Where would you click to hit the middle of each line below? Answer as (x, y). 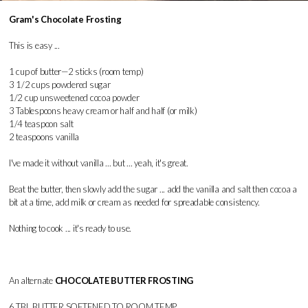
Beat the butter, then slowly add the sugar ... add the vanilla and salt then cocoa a (153, 189)
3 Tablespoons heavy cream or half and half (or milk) (103, 110)
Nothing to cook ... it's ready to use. (70, 228)
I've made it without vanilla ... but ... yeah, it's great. (99, 163)
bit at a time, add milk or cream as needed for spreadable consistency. (134, 202)
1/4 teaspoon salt (41, 123)
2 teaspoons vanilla (44, 136)
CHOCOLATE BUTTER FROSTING (123, 280)
